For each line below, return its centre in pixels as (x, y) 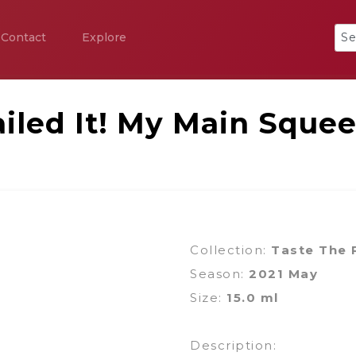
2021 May (283, 274)
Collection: (230, 250)
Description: (233, 345)
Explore (104, 37)
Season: (219, 274)
